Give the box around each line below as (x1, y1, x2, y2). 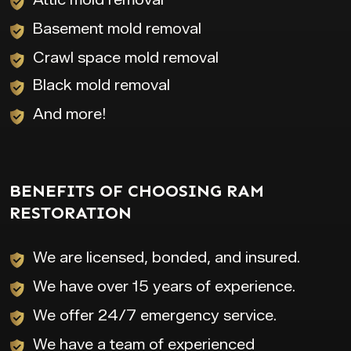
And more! (33, 105, 106, 123)
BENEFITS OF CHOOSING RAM (9, 179, 264, 201)
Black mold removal (33, 76, 170, 94)
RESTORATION (9, 201, 132, 223)
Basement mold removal (33, 20, 201, 38)
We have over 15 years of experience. (33, 277, 295, 295)
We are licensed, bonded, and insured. (33, 248, 300, 266)
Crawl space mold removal (33, 49, 219, 67)
